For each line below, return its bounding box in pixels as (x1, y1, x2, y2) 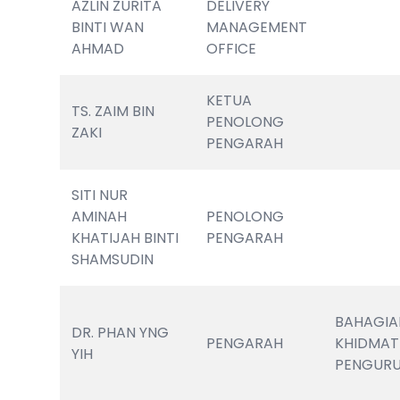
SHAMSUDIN (71, 249, 154, 270)
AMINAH (71, 206, 128, 227)
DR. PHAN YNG (71, 322, 170, 343)
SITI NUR (71, 185, 129, 205)
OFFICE (206, 38, 257, 59)
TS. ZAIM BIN (71, 101, 155, 121)
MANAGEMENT (206, 17, 308, 37)
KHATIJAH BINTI (71, 228, 179, 248)
